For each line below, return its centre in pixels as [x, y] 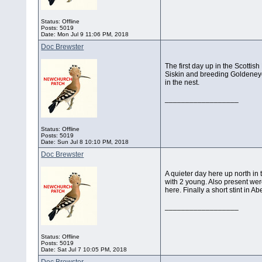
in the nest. [182, 83]
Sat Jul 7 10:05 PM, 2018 [92, 250]
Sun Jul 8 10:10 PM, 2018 [93, 142]
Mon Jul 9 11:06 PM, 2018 [93, 35]
